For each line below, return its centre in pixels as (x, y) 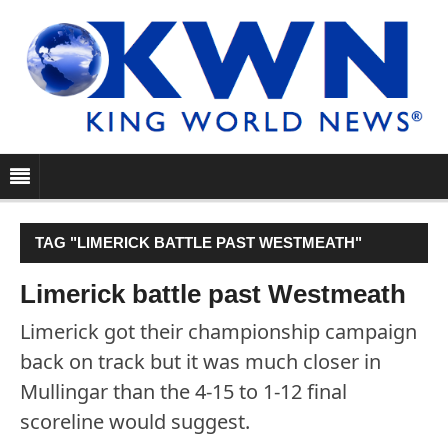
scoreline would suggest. (135, 422)
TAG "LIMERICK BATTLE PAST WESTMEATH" (198, 243)
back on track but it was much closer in (200, 362)
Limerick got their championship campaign (218, 332)
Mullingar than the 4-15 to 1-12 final (183, 392)
